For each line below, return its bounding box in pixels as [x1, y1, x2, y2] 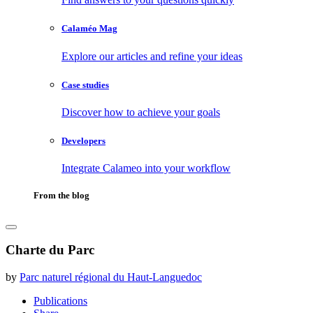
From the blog [34, 190, 89, 201]
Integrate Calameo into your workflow [61, 162, 231, 175]
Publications [34, 294, 87, 307]
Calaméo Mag [61, 23, 117, 34]
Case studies [61, 79, 109, 90]
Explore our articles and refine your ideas [61, 50, 242, 62]
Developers [61, 136, 105, 147]
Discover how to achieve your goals [61, 105, 220, 118]
